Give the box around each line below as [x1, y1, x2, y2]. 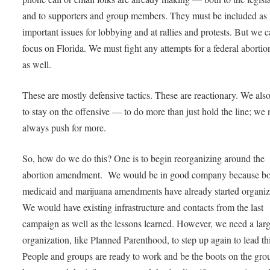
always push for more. [22, 121, 110, 134]
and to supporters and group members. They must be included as [22, 9, 268, 22]
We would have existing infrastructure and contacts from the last [22, 200, 264, 213]
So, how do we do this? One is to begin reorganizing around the [22, 151, 265, 165]
